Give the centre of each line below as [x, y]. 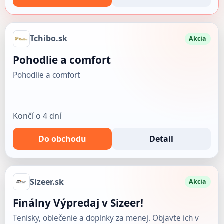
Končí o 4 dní [37, 116]
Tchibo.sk [48, 39]
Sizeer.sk [47, 182]
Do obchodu [62, 139]
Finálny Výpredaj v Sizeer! [78, 203]
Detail [162, 139]
